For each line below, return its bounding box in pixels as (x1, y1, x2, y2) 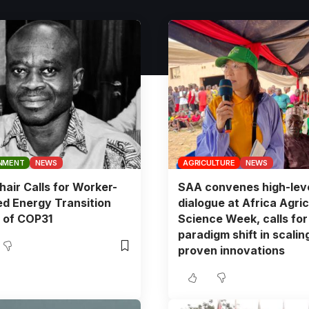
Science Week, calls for (177, 211, 308, 226)
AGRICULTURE (183, 157, 235, 168)
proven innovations (177, 243, 285, 257)
